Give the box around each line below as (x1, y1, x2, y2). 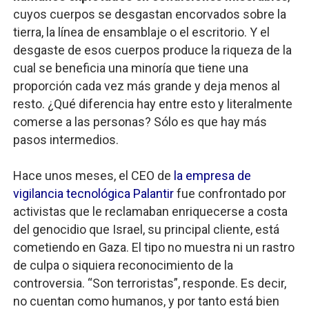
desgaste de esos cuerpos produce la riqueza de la (12, 43, 292, 57)
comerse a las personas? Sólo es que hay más (12, 114, 267, 129)
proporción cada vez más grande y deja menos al (12, 79, 280, 93)
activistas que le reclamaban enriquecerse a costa (12, 204, 288, 219)
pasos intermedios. (12, 132, 119, 147)
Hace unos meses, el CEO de (12, 168, 174, 183)
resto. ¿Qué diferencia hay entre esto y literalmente (12, 97, 292, 111)
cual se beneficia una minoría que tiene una (12, 61, 248, 75)
